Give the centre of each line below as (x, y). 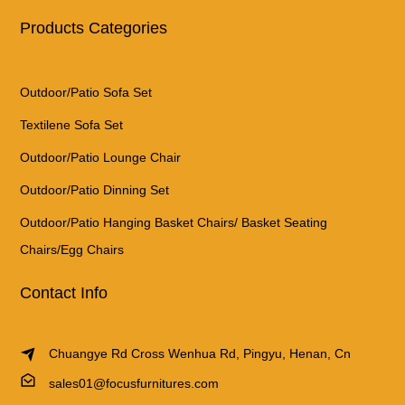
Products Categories (94, 28)
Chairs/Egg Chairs (72, 249)
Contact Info (64, 292)
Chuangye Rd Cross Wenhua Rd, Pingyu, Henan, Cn (200, 353)
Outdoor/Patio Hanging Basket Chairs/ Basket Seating (174, 222)
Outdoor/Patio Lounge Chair (101, 157)
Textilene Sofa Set (72, 124)
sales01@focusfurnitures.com (134, 383)
